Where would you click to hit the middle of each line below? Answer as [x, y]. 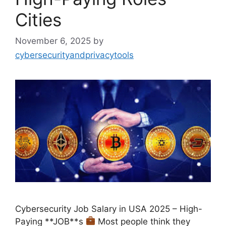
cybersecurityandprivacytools [74, 55]
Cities [38, 20]
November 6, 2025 [53, 41]
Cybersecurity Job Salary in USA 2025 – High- [109, 209]
